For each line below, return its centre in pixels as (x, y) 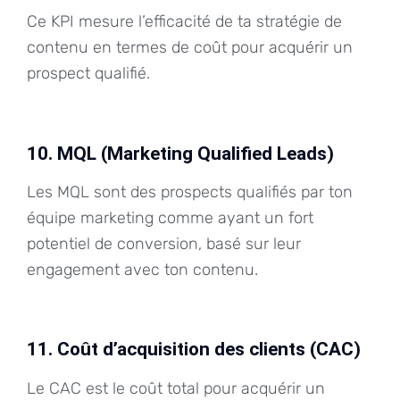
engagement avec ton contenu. (142, 270)
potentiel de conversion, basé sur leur (164, 244)
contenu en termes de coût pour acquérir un (190, 48)
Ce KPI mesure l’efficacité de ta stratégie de (184, 22)
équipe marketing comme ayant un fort (170, 218)
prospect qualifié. (88, 74)
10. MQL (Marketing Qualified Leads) (180, 153)
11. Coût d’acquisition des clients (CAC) (194, 350)
